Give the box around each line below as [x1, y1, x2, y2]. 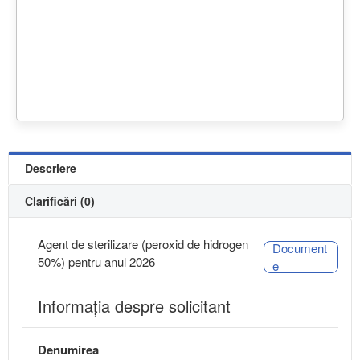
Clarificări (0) [25, 193, 95, 210]
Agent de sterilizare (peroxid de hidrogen [38, 235, 248, 253]
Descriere [25, 160, 76, 177]
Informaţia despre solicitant [38, 294, 231, 318]
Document [272, 239, 327, 257]
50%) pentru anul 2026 [38, 253, 155, 271]
